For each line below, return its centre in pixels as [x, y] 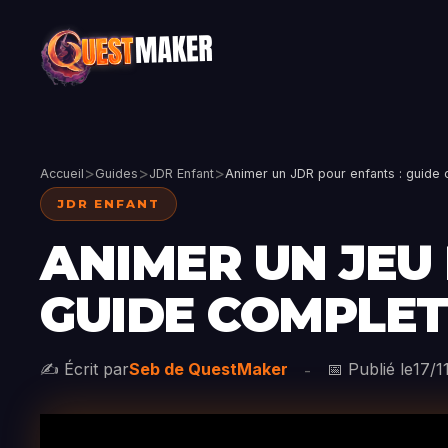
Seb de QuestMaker [208, 369]
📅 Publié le [370, 369]
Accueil [62, 173]
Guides [116, 173]
